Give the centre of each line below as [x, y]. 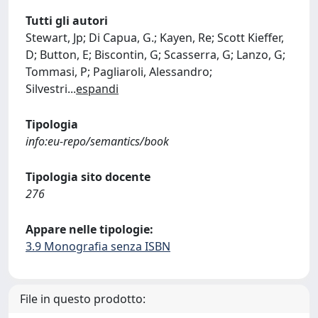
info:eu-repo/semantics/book [97, 141]
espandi [97, 89]
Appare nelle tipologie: [89, 229]
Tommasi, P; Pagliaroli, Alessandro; [119, 72]
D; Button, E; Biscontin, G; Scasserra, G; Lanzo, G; [155, 55]
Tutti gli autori [67, 21]
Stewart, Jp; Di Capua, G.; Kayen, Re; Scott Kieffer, [155, 38]
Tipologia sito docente [88, 177]
